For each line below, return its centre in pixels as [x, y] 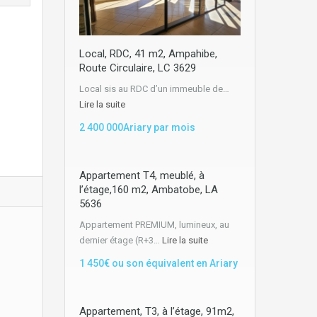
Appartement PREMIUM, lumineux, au [154, 224]
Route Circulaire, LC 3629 [138, 68]
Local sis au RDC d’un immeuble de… [154, 88]
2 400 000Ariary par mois [137, 127]
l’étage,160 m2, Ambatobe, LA [149, 189]
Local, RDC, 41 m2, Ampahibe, [148, 53]
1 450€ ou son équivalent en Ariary [158, 263]
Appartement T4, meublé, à [142, 175]
